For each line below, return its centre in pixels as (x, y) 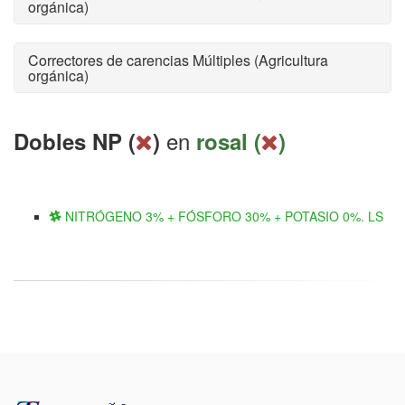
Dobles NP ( (75, 141)
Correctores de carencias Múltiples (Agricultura (178, 60)
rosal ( (229, 141)
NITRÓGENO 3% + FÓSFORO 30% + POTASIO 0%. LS (222, 216)
